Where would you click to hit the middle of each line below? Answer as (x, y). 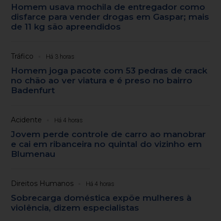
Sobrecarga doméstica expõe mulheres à (101, 198)
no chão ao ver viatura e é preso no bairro (102, 80)
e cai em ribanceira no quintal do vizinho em (107, 144)
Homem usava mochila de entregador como (108, 7)
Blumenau (33, 154)
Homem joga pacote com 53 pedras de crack (109, 70)
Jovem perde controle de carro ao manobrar (109, 134)
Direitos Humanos (42, 183)
